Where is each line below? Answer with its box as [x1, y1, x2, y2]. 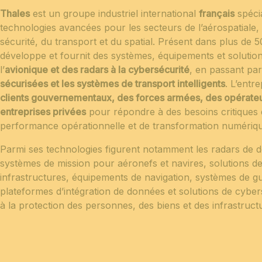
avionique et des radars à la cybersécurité [5, 63, 189, 75]
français [199, 7, 235, 19]
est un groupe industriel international [30, 7, 199, 19]
